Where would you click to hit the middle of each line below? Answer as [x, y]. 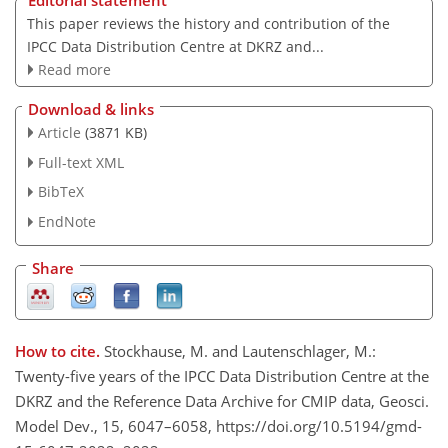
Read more [74, 70]
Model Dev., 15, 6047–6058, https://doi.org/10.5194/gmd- [218, 426]
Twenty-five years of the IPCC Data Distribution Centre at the [222, 376]
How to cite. [59, 351]
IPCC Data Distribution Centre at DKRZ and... [175, 47]
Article [59, 132]
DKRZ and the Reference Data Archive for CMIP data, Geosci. [222, 401]
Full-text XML [80, 162]
